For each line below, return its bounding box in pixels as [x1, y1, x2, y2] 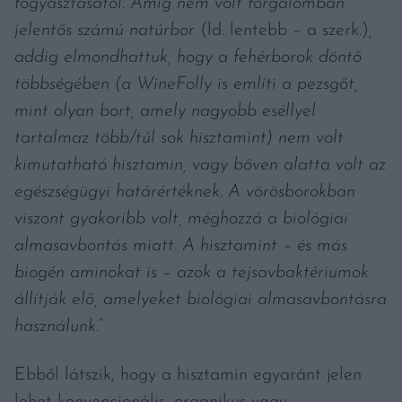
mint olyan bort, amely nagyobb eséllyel [14, 101, 316, 120]
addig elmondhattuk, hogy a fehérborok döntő [14, 48, 362, 66]
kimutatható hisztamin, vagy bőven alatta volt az [14, 155, 386, 174]
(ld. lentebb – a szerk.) [200, 21, 369, 39]
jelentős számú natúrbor [14, 21, 200, 39]
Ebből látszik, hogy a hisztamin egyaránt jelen [14, 365, 362, 384]
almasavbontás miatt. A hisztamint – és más [14, 236, 347, 255]
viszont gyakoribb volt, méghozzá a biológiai [14, 209, 348, 228]
